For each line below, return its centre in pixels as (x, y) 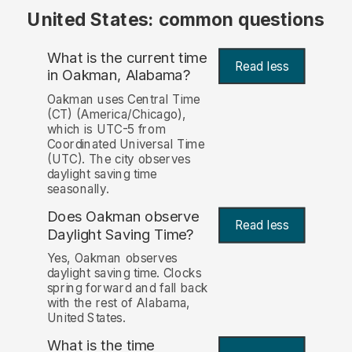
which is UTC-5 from (106, 129)
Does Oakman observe (123, 216)
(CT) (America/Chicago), (116, 114)
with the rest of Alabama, (119, 303)
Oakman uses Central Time (123, 99)
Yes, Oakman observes (112, 258)
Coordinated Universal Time (126, 144)
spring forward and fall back (128, 288)
